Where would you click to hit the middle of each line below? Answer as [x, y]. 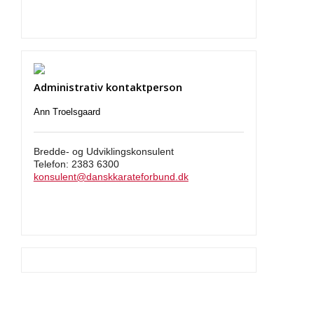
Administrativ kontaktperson [108, 87]
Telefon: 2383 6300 [76, 165]
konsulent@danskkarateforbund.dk [111, 177]
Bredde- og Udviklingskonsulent [103, 152]
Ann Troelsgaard [67, 112]
